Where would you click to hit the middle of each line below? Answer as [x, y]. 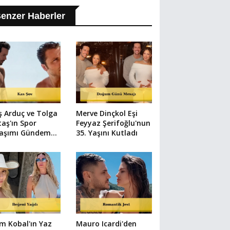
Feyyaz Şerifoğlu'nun [113, 123]
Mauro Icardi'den [106, 223]
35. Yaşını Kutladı [107, 132]
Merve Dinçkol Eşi [107, 113]
